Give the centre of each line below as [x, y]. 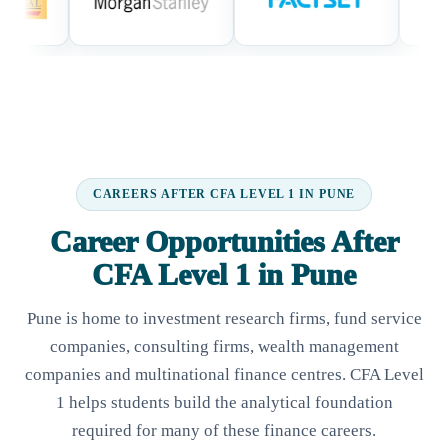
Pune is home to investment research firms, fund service [224, 318]
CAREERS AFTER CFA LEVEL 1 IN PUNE [224, 193]
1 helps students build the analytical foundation [224, 402]
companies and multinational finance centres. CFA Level [224, 374]
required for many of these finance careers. [224, 430]
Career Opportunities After [224, 241]
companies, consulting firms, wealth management [224, 346]
